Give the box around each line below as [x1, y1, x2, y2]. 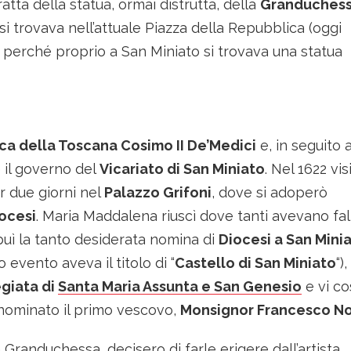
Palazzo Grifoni [104, 184, 212, 201]
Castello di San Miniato [175, 255, 336, 271]
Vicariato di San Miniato [100, 161, 265, 177]
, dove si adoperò [212, 184, 327, 201]
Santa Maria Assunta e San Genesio [58, 278, 302, 295]
